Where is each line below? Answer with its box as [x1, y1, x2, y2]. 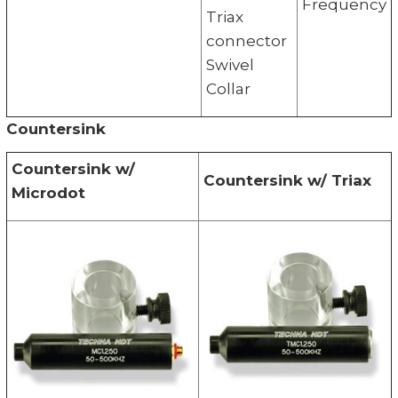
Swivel [205, 55, 254, 74]
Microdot [11, 183, 85, 202]
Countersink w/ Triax [203, 171, 371, 189]
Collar [205, 79, 251, 98]
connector [205, 31, 287, 50]
